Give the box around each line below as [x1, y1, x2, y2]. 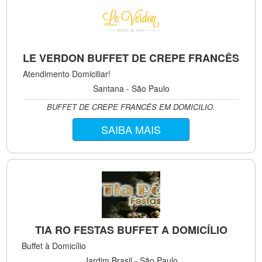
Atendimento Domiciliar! [23, 68, 111, 80]
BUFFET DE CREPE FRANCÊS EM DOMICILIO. [47, 101, 215, 112]
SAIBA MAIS [101, 122, 161, 137]
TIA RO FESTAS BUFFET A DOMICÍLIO [35, 222, 227, 237]
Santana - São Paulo [92, 82, 170, 94]
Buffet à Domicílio [22, 240, 87, 251]
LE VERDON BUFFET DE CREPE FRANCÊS [23, 50, 239, 65]
